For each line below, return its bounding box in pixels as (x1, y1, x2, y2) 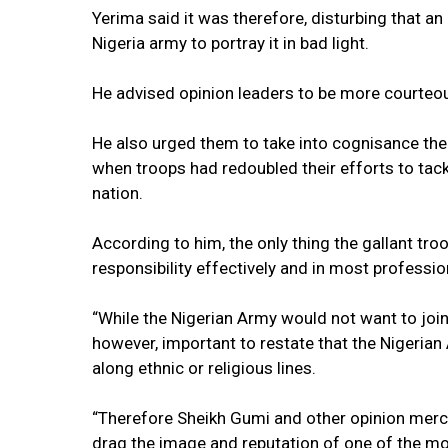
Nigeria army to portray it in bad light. (92, 33, 369, 54)
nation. (92, 183, 143, 204)
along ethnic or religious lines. (92, 358, 316, 379)
